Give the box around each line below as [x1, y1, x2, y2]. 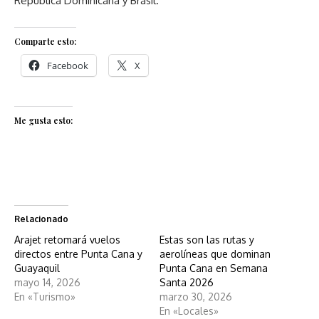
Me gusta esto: [14, 115, 73, 126]
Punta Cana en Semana [159, 262, 268, 274]
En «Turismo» [14, 291, 75, 303]
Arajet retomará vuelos [14, 234, 120, 246]
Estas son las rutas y [159, 234, 254, 246]
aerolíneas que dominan [159, 248, 271, 260]
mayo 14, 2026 [14, 276, 80, 288]
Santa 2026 [159, 276, 214, 288]
